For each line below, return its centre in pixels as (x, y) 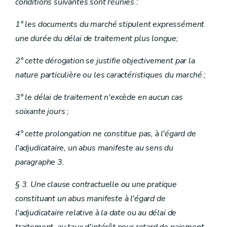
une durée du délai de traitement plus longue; (97, 39)
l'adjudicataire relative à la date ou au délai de (96, 213)
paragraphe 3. (40, 162)
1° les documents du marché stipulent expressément (110, 24)
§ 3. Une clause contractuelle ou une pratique (96, 184)
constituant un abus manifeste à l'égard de (90, 199)
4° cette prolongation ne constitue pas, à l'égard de (106, 134)
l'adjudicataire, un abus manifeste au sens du (94, 148)
